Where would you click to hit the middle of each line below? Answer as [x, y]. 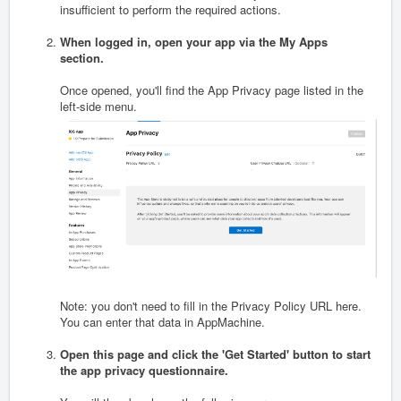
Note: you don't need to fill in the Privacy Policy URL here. [211, 305]
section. [84, 58]
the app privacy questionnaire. [144, 370]
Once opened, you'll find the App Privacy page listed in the [212, 90]
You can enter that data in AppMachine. [162, 321]
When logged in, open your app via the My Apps [194, 42]
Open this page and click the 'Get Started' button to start [215, 354]
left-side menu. [98, 107]
